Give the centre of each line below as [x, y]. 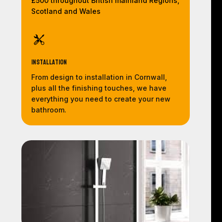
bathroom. [49, 110]
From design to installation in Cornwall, [99, 77]
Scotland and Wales [66, 11]
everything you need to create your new [101, 99]
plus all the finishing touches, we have [99, 88]
